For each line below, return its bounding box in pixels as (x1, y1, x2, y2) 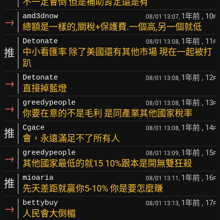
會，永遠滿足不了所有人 (23, 133, 120, 143)
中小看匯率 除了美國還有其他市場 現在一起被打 (23, 47, 212, 57)
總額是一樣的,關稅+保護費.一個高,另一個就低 (23, 22, 202, 32)
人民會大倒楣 (23, 208, 76, 219)
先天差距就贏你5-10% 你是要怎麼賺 (23, 183, 163, 193)
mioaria (23, 174, 54, 182)
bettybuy (23, 199, 58, 207)
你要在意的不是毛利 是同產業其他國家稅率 (23, 108, 192, 118)
